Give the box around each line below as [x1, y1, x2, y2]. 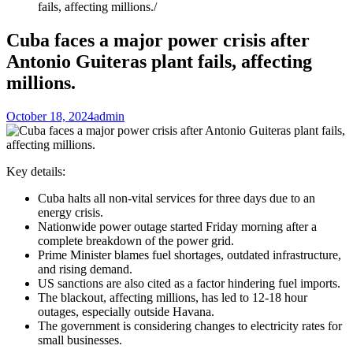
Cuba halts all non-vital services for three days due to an [38, 191, 315, 205]
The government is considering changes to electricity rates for [38, 318, 342, 333]
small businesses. [38, 333, 122, 347]
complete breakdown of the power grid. [38, 233, 234, 247]
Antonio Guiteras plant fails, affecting [6, 50, 312, 72]
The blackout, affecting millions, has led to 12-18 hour [38, 290, 307, 304]
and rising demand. [38, 262, 132, 276]
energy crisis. [38, 205, 103, 219]
